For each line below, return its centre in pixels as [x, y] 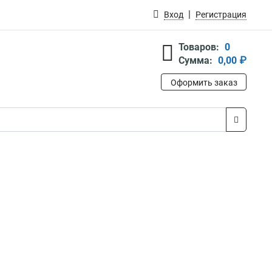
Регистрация [221, 15]
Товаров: [199, 47]
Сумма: [195, 60]
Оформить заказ [204, 83]
